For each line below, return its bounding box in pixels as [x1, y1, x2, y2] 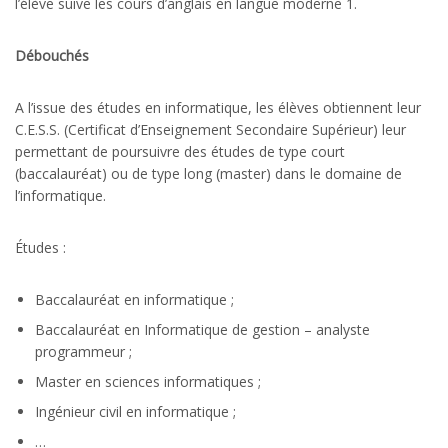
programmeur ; [35, 341, 132, 361]
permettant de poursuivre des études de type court [15, 141, 345, 161]
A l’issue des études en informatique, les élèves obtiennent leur [15, 97, 421, 117]
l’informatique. [15, 185, 106, 205]
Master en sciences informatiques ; [35, 371, 261, 391]
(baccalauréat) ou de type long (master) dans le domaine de [15, 163, 402, 183]
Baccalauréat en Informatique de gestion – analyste [35, 319, 370, 339]
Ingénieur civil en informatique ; [35, 401, 236, 421]
